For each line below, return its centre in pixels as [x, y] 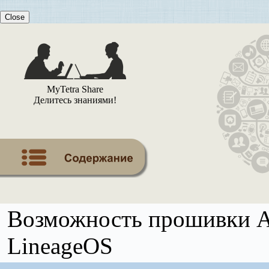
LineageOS [60, 246]
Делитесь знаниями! [75, 100]
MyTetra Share [75, 89]
